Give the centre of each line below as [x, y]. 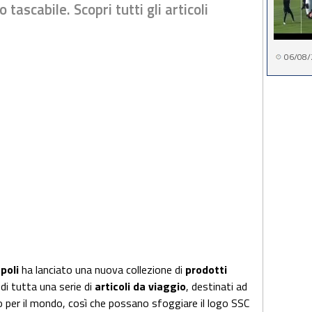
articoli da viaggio [140, 286]
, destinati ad [217, 286]
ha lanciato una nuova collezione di [102, 270]
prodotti [206, 270]
